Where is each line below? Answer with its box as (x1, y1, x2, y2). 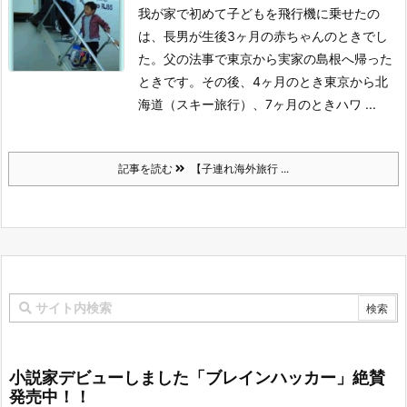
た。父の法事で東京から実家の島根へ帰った (138, 51, 392, 67)
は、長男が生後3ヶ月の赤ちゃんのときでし (138, 28, 388, 45)
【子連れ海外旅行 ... (185, 162, 289, 176)
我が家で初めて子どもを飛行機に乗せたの (138, 5, 380, 22)
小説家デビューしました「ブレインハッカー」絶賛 (9, 368, 385, 388)
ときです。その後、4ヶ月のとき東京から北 (138, 74, 388, 90)
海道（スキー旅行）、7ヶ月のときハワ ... (138, 96, 376, 113)
